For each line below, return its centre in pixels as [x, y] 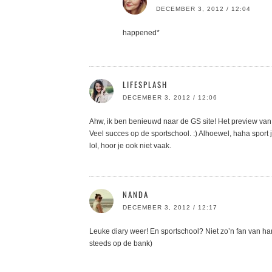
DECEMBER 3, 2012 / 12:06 [170, 97]
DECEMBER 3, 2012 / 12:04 [203, 8]
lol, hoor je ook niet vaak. [130, 145]
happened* [141, 32]
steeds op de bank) [121, 243]
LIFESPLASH [145, 84]
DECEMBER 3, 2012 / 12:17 [170, 207]
